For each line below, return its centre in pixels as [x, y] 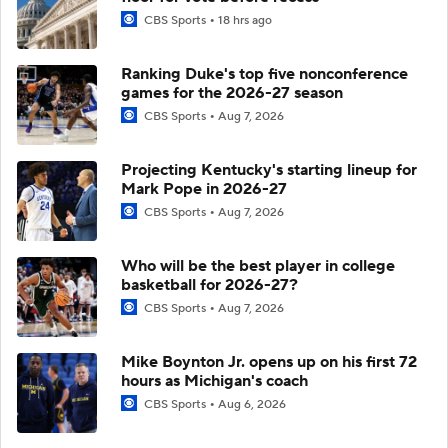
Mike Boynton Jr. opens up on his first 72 [269, 361]
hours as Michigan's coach [214, 380]
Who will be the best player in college [258, 265]
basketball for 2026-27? [209, 284]
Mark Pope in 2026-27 [204, 188]
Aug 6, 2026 [252, 404]
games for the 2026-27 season [232, 92]
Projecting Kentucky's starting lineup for [269, 169]
